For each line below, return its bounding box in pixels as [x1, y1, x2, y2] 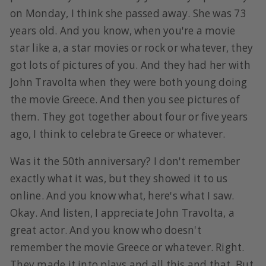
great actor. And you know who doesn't [10, 223, 201, 237]
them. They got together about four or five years [10, 109, 248, 123]
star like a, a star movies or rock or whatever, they [10, 40, 254, 55]
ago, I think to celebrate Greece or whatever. [10, 126, 228, 141]
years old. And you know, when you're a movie [10, 23, 236, 37]
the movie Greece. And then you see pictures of [10, 92, 240, 106]
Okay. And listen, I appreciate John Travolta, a [10, 205, 235, 220]
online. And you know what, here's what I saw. [10, 188, 235, 202]
